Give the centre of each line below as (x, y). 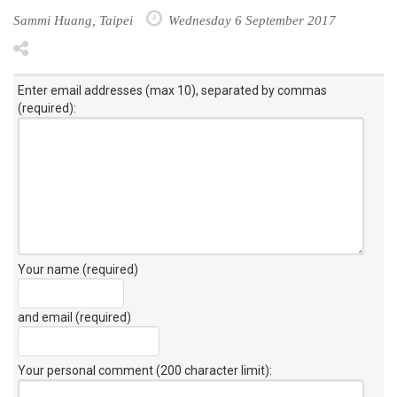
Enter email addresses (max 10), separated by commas (172, 90)
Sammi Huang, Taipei (73, 19)
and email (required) (74, 317)
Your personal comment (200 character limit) (144, 370)
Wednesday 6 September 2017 (250, 19)
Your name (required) (78, 269)
